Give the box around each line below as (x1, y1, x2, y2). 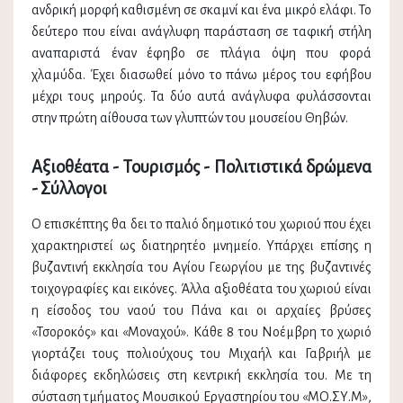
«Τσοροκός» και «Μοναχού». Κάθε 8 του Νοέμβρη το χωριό (31, 325, 372, 340)
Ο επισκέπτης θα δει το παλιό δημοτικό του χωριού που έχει (31, 217, 372, 232)
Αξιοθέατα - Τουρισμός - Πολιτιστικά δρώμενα (31, 157, 372, 177)
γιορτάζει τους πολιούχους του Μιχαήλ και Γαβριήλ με (31, 346, 372, 362)
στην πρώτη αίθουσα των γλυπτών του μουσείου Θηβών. (31, 111, 348, 126)
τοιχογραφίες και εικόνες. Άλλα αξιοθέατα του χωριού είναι (31, 282, 372, 297)
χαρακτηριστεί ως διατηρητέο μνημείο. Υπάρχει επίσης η (31, 238, 372, 254)
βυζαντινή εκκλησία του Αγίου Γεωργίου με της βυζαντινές (31, 260, 372, 275)
